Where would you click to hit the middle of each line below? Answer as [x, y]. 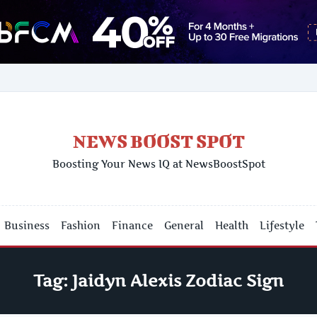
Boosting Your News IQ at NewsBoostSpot [158, 163]
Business [27, 225]
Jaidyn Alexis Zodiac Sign [178, 281]
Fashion [81, 225]
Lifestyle [282, 225]
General [184, 225]
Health [232, 225]
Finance [133, 225]
